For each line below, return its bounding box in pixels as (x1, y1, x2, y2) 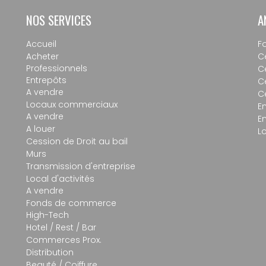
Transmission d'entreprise (26, 160, 135, 172)
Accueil (26, 38, 56, 50)
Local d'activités (26, 173, 94, 185)
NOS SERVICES (26, 11, 91, 29)
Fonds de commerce (26, 197, 116, 209)
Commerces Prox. (26, 234, 102, 246)
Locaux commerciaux (26, 99, 118, 110)
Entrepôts (26, 74, 66, 86)
